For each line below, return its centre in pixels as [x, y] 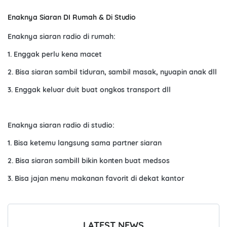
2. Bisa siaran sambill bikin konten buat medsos [89, 161]
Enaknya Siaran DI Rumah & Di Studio [72, 17]
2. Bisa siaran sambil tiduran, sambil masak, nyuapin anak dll [112, 72]
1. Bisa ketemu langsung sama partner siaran [85, 143]
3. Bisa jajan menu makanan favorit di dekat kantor [96, 179]
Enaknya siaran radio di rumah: [62, 37]
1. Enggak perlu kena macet [55, 54]
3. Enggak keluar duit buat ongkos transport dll [89, 90]
